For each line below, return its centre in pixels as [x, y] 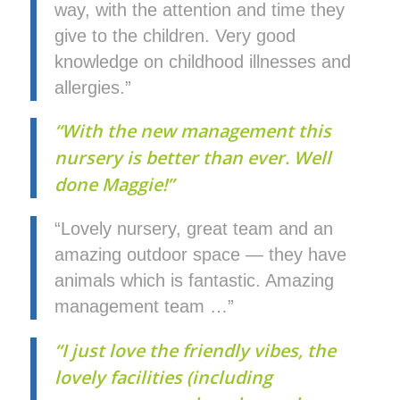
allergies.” [92, 87]
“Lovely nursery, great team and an [193, 229]
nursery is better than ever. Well [192, 158]
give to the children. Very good [175, 35]
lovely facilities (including [163, 377]
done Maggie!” [114, 185]
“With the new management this [192, 131]
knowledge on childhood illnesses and [202, 61]
